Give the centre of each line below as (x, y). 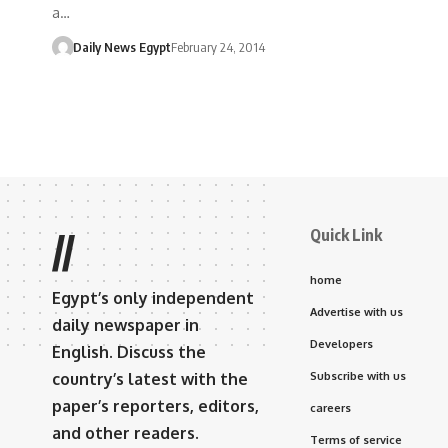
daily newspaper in (125, 324)
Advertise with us (356, 311)
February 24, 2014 (217, 46)
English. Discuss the (129, 351)
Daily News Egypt (121, 46)
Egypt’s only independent (153, 297)
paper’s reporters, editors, (155, 405)
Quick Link (346, 234)
